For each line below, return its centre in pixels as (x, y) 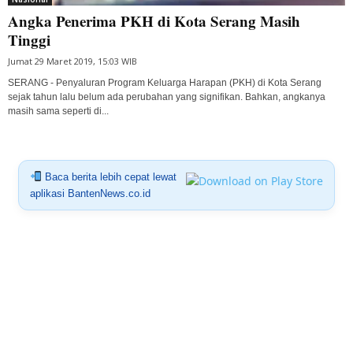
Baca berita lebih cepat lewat (109, 177)
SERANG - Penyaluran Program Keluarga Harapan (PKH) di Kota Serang (165, 83)
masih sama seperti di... (58, 111)
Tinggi (29, 40)
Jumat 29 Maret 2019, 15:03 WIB (72, 61)
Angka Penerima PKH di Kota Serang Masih (154, 21)
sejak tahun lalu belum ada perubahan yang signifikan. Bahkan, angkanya (167, 97)
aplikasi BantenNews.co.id (90, 194)
